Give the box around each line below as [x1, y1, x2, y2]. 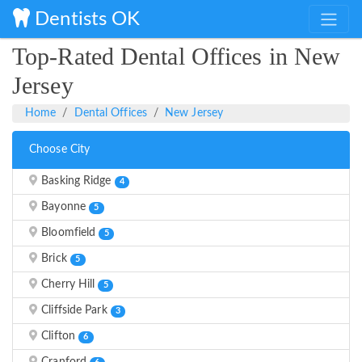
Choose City [29, 144, 90, 156]
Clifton [38, 330, 79, 343]
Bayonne [38, 201, 90, 213]
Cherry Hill [38, 279, 99, 291]
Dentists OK [30, 9, 141, 29]
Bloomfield [38, 227, 99, 239]
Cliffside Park [38, 305, 111, 317]
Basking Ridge [38, 175, 115, 187]
